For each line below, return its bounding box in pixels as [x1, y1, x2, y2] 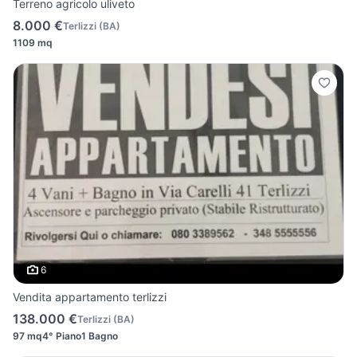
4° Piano [42, 330, 81, 343]
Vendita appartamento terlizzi [13, 290, 167, 304]
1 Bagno [81, 330, 118, 343]
